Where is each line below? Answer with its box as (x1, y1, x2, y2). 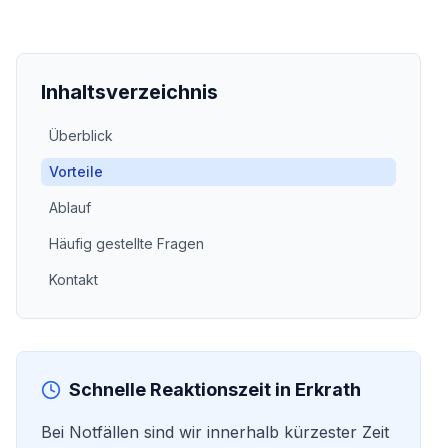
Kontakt (49, 271, 98, 288)
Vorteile (49, 163, 103, 180)
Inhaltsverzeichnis (41, 80, 218, 104)
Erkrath (295, 379, 361, 400)
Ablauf (49, 199, 91, 216)
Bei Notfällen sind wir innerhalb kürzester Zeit (41, 422, 389, 442)
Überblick (49, 127, 113, 144)
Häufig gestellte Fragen (49, 235, 204, 252)
